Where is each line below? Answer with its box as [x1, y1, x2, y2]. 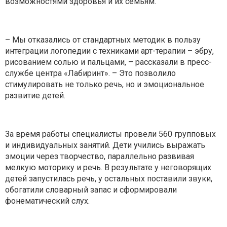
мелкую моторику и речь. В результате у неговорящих [5, 163, 211, 173]
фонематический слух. [5, 196, 90, 206]
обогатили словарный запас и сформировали [5, 185, 177, 195]
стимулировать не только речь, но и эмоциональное [5, 80, 204, 90]
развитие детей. [5, 91, 65, 101]
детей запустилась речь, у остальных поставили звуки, [5, 174, 212, 184]
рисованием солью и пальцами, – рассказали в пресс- [5, 57, 212, 67]
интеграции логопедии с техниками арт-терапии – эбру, [5, 46, 214, 56]
